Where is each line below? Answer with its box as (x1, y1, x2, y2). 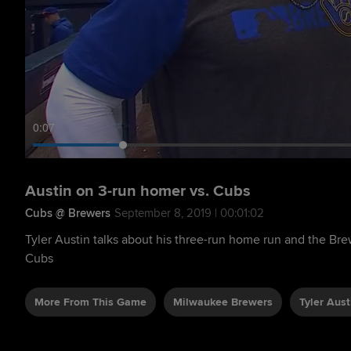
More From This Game (34, 295, 147, 309)
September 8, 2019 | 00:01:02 (114, 205, 264, 220)
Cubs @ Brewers (25, 205, 110, 220)
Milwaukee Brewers (173, 295, 273, 309)
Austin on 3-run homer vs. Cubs (25, 181, 251, 201)
